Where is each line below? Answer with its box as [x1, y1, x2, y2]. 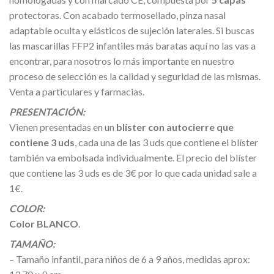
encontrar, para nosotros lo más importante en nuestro [9, 54, 234, 67]
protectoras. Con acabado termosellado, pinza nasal [9, 9, 226, 21]
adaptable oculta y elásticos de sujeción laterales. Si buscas [9, 24, 254, 36]
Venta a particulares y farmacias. [9, 85, 144, 97]
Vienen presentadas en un [9, 120, 116, 133]
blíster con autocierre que [116, 120, 234, 133]
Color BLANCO [9, 217, 78, 229]
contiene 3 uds [9, 136, 75, 148]
